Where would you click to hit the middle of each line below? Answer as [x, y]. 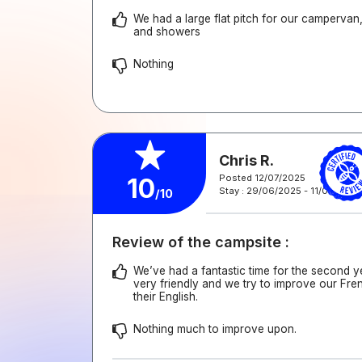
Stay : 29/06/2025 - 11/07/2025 [289, 190]
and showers [167, 32]
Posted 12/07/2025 [262, 177]
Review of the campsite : [201, 242]
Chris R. [246, 160]
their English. [166, 297]
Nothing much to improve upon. [215, 329]
